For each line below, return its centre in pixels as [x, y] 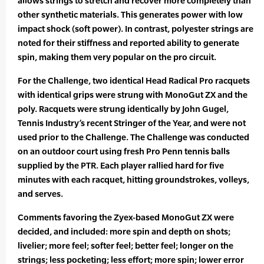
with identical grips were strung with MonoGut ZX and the [133, 95]
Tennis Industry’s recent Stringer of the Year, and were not [132, 123]
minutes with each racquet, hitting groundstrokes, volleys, [133, 180]
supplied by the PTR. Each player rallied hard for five [121, 166]
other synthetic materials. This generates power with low [130, 15]
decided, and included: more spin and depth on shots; [124, 232]
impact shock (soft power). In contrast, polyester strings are [136, 29]
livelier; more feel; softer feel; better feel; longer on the [126, 246]
